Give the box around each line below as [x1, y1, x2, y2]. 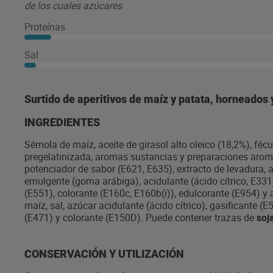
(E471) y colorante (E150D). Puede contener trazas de [24, 211, 257, 224]
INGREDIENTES [24, 116, 100, 129]
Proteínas [24, 20, 65, 34]
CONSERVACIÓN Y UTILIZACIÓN [24, 247, 184, 260]
